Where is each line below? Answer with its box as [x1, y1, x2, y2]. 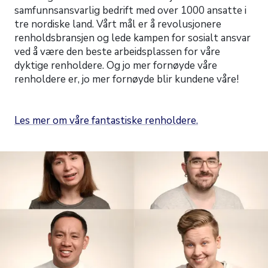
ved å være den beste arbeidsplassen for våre [14, 44, 220, 59]
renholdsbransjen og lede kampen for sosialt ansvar [14, 31, 251, 45]
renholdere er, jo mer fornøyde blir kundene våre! [14, 72, 239, 86]
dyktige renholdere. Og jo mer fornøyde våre [14, 58, 217, 72]
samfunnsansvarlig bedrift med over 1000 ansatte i [14, 3, 246, 17]
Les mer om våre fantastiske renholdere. [14, 113, 198, 127]
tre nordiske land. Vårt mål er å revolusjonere [14, 17, 221, 31]
